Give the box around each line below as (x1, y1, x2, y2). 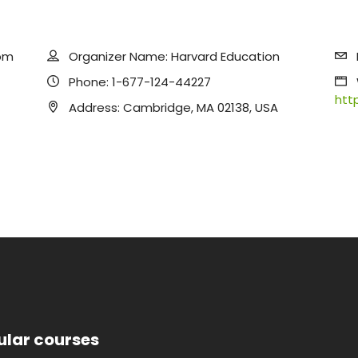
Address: (69, 99, 121, 116)
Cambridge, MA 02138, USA (123, 99, 279, 116)
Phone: (69, 74, 109, 90)
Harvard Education (171, 48, 280, 65)
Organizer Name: (69, 48, 169, 65)
